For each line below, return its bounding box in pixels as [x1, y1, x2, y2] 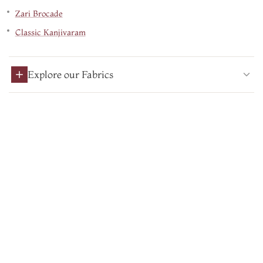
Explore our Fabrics [28, 68, 113, 80]
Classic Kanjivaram [15, 27, 86, 38]
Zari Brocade [15, 8, 63, 19]
